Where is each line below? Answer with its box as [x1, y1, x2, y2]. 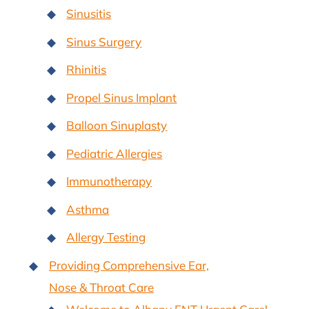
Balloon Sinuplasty [66, 118, 168, 133]
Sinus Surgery [66, 34, 142, 49]
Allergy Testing [66, 230, 146, 245]
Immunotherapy [66, 174, 152, 189]
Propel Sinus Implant [66, 90, 177, 105]
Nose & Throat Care [48, 279, 154, 295]
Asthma [66, 201, 110, 217]
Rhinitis [66, 62, 107, 77]
